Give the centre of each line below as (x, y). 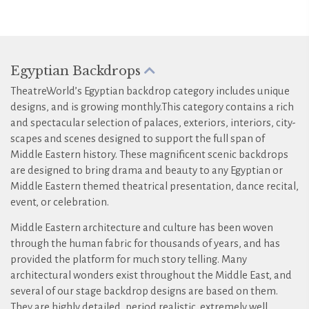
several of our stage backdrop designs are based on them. (144, 291)
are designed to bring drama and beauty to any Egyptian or (147, 170)
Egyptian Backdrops (77, 70)
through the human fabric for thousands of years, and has (145, 243)
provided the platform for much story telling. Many (129, 259)
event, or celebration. (60, 202)
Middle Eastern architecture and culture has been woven (142, 227)
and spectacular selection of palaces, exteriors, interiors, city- (153, 122)
